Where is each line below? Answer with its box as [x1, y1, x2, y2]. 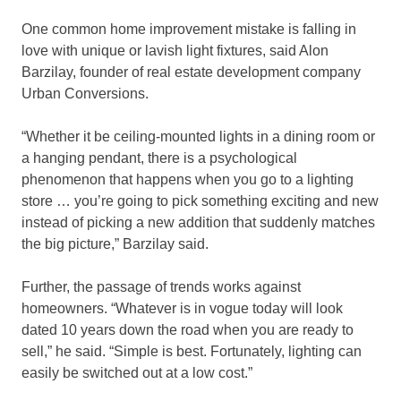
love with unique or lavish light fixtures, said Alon [21, 43, 328, 59]
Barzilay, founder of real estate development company [21, 64, 361, 81]
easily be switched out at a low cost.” [21, 365, 252, 381]
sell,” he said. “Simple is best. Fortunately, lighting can [21, 344, 362, 360]
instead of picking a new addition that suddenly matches [21, 215, 375, 231]
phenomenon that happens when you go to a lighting [21, 172, 354, 188]
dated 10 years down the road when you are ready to [21, 322, 354, 338]
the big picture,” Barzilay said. [21, 236, 209, 252]
